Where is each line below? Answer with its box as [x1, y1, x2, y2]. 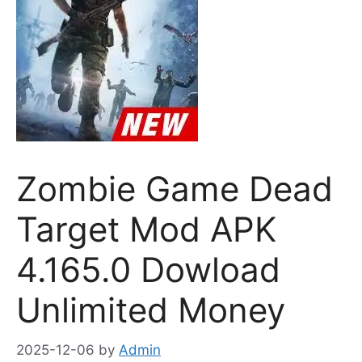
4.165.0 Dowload [16, 249, 280, 290]
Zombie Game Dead [16, 168, 333, 209]
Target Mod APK [16, 208, 276, 250]
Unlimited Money [16, 289, 285, 330]
